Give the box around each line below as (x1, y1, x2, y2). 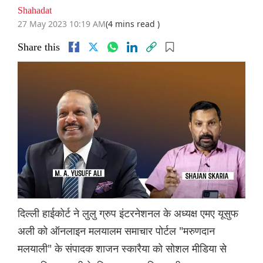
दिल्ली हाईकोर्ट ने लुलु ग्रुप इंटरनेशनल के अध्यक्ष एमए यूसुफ (18, 206, 238, 221)
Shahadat (18, 5, 52, 16)
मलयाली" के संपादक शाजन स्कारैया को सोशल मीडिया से (18, 241, 227, 256)
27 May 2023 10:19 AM (18, 18, 106, 30)
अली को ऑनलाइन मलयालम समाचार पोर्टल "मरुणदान (18, 224, 215, 238)
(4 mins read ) (106, 18, 160, 30)
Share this (18, 41, 60, 53)
